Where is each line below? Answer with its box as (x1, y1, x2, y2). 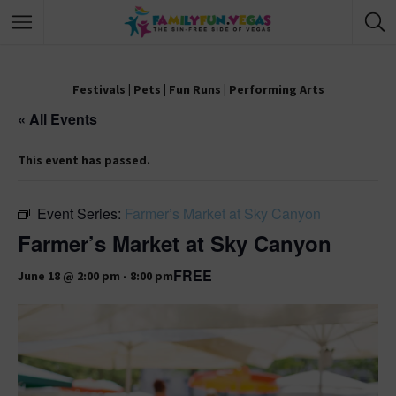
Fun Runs (168, 81, 221, 97)
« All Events (18, 109, 97, 129)
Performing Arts (228, 81, 324, 97)
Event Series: (37, 203, 125, 224)
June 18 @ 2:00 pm (18, 267, 120, 284)
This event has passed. (18, 152, 150, 168)
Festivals (72, 81, 126, 97)
